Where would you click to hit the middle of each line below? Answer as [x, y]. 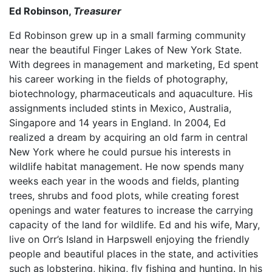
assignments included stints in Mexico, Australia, [120, 108]
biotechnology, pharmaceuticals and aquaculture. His [131, 93]
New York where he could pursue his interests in [120, 152]
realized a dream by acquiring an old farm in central [128, 137]
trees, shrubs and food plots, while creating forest [124, 195]
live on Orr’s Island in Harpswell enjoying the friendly [129, 239]
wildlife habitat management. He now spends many [127, 166]
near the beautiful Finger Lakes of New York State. [125, 50]
